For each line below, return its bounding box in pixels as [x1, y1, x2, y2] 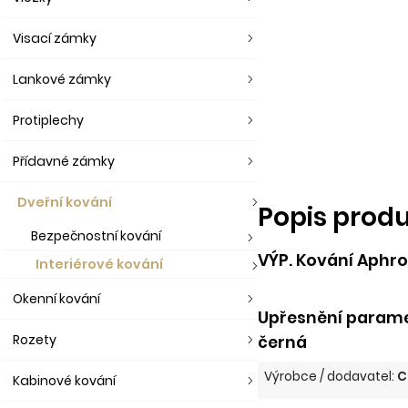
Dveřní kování [17, 193, 112, 211]
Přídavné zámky [13, 152, 115, 170]
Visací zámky [13, 29, 97, 47]
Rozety [13, 331, 56, 349]
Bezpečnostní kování [31, 227, 161, 245]
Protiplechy [13, 111, 84, 129]
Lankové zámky [13, 70, 111, 88]
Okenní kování [13, 290, 100, 308]
